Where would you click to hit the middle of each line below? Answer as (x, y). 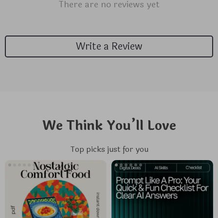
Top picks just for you (109, 149)
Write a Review (109, 46)
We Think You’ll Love (109, 126)
